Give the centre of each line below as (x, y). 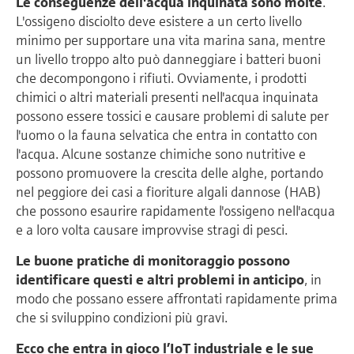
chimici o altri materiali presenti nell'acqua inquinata (167, 96)
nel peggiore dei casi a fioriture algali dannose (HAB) (169, 191)
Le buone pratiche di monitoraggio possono (153, 260)
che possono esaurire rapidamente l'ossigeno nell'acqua (175, 210)
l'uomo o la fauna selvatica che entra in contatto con (167, 134)
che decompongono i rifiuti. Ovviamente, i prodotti (161, 77)
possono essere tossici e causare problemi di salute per (172, 115)
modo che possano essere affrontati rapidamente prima (177, 298)
